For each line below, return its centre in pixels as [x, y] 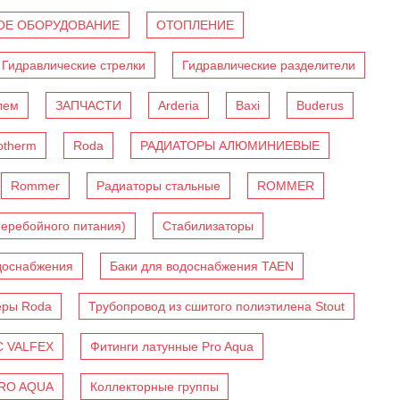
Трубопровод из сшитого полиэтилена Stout [217, 307]
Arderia [179, 106]
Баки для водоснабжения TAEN [202, 267]
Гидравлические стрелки [74, 66]
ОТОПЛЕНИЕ [195, 25]
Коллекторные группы [154, 387]
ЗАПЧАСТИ [88, 106]
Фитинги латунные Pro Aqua [172, 347]
